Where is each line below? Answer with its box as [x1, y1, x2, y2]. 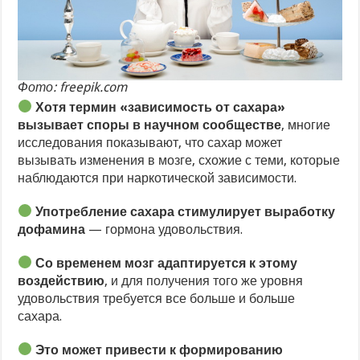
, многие [281, 117, 331, 133]
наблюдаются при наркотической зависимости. [18, 170, 297, 186]
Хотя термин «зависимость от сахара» [32, 99, 286, 115]
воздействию [18, 272, 105, 288]
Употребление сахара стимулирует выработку [32, 203, 336, 219]
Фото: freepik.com [18, 79, 128, 95]
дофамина [18, 221, 86, 237]
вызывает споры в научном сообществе [18, 117, 282, 133]
